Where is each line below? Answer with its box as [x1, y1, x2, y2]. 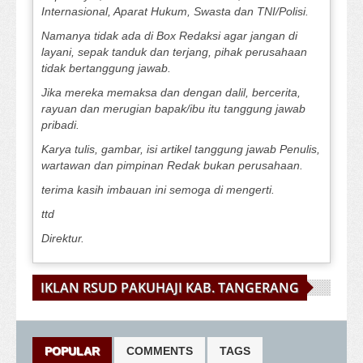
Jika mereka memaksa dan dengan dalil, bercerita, [41, 86, 301, 100]
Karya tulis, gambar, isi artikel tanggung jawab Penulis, [41, 143, 320, 156]
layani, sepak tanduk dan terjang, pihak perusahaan [41, 45, 307, 59]
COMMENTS [126, 344, 193, 358]
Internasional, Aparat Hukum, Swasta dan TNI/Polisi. [41, 5, 309, 19]
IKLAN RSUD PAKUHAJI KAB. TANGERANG [41, 279, 299, 297]
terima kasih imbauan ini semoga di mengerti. [41, 183, 275, 197]
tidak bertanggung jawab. [41, 62, 171, 75]
